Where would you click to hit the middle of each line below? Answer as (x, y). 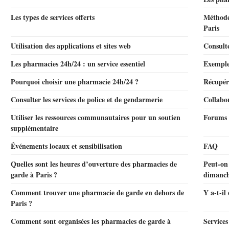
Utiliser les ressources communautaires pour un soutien (96, 117)
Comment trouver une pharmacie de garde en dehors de (97, 192)
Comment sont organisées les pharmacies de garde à (91, 221)
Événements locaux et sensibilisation (66, 146)
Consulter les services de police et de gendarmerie (87, 99)
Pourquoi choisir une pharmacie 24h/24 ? (75, 82)
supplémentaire (35, 128)
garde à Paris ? (34, 175)
